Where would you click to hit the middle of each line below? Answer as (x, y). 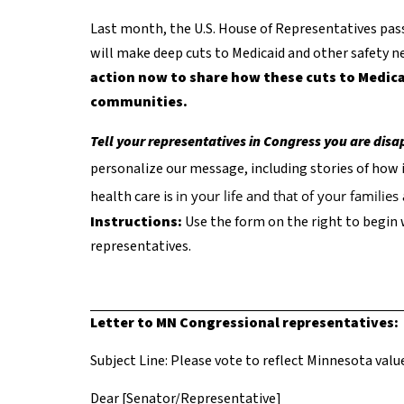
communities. (139, 101)
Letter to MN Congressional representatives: (244, 322)
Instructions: (138, 221)
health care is (133, 196)
